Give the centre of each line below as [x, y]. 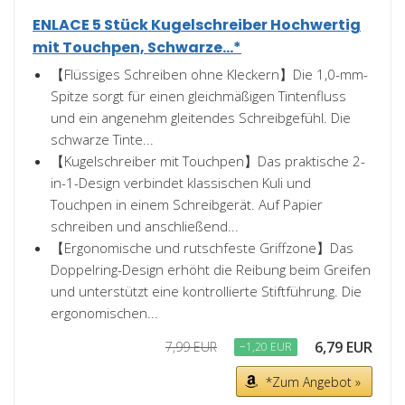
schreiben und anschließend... [145, 226]
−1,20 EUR [266, 347]
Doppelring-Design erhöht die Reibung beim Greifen [211, 269]
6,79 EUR [344, 347]
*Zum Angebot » [313, 382]
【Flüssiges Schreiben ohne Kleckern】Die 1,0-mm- [209, 74]
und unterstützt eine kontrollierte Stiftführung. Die [206, 291]
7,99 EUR [191, 347]
